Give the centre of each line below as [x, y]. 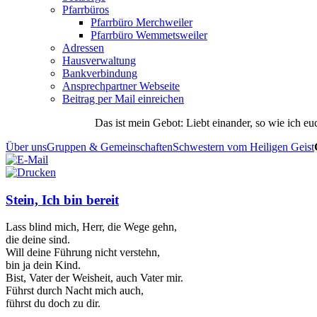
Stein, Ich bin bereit [62, 200]
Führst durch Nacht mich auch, [75, 291]
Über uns [26, 147]
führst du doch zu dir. [53, 304]
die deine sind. [38, 240]
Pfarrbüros [86, 10]
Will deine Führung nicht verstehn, [83, 253]
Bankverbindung [100, 73]
